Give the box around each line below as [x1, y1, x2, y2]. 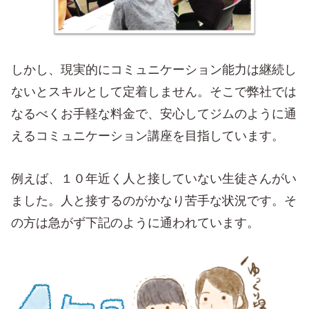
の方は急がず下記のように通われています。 [11, 215, 259, 230]
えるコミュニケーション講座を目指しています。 [11, 128, 284, 143]
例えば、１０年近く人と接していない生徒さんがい [11, 171, 297, 186]
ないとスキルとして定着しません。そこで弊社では [11, 84, 297, 99]
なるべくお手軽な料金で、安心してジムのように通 [11, 106, 297, 121]
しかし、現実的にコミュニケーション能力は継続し [11, 62, 297, 77]
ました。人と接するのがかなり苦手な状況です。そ [11, 193, 297, 208]
